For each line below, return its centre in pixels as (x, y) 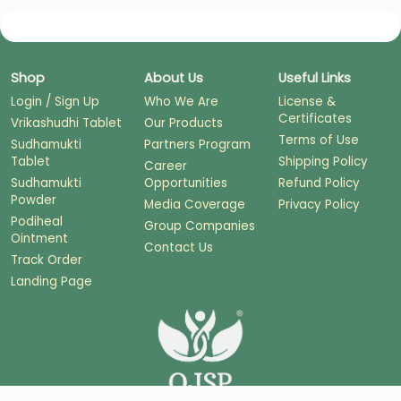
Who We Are (182, 101)
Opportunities (186, 183)
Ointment (39, 238)
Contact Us (179, 247)
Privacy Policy (319, 204)
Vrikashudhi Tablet (66, 123)
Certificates (315, 118)
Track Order (47, 260)
